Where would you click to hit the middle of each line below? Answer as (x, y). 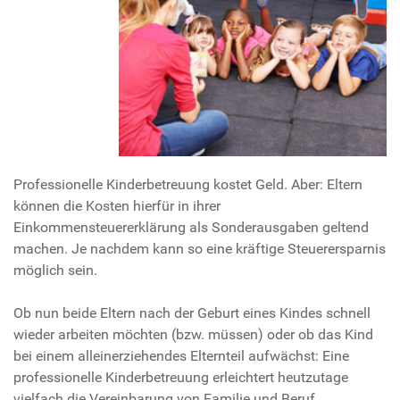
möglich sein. (55, 270)
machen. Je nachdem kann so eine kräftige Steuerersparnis (200, 248)
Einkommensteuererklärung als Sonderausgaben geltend (191, 227)
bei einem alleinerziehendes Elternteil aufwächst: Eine (181, 355)
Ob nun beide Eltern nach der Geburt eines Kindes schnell (192, 312)
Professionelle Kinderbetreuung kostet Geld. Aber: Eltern (188, 184)
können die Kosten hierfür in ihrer (117, 205)
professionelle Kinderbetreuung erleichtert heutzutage (181, 377)
